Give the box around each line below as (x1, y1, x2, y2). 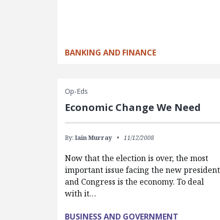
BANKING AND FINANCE (65, 47, 156, 58)
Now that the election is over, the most (65, 153, 208, 164)
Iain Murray (75, 134, 112, 142)
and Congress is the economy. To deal (65, 176, 204, 188)
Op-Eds (65, 86, 88, 96)
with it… (65, 188, 96, 199)
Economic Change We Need (65, 101, 201, 114)
